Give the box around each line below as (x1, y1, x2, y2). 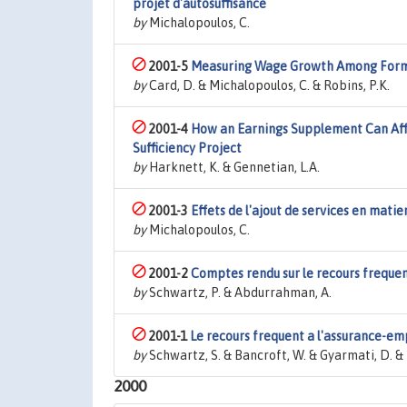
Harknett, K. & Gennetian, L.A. (146, 160, 320, 174)
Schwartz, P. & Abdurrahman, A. (146, 285, 332, 300)
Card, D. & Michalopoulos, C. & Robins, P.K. (146, 78, 390, 93)
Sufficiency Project (133, 141, 242, 155)
